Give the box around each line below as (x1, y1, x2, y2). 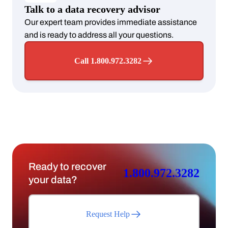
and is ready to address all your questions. (24, 31, 174, 40)
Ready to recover (28, 161, 106, 173)
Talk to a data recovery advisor (24, 4, 160, 15)
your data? (28, 174, 77, 186)
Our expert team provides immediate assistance (24, 18, 197, 27)
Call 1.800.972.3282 (74, 56, 141, 66)
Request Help (86, 210, 130, 219)
